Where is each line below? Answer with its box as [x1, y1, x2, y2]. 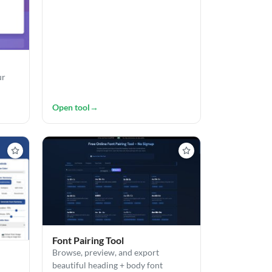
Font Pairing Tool [52, 234, 124, 246]
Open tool [52, 102, 90, 113]
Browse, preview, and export [52, 247, 159, 258]
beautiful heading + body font [52, 260, 163, 271]
